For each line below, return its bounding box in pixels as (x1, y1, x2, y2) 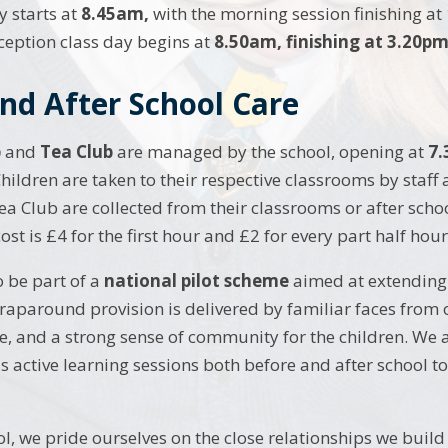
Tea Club (36, 140, 118, 164)
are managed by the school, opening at (117, 140, 429, 164)
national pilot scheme (104, 269, 290, 293)
